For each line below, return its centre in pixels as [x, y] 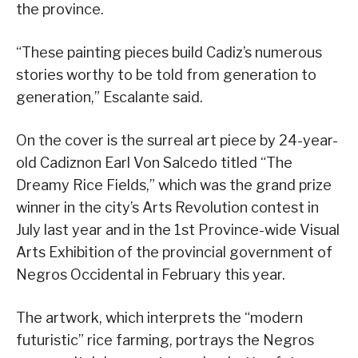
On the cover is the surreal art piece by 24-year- [177, 141]
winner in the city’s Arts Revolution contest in [167, 208]
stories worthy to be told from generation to [166, 75]
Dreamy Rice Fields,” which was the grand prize [174, 185]
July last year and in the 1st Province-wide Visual [178, 230]
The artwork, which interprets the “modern [159, 318]
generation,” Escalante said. [109, 97]
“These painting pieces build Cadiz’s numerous [169, 53]
